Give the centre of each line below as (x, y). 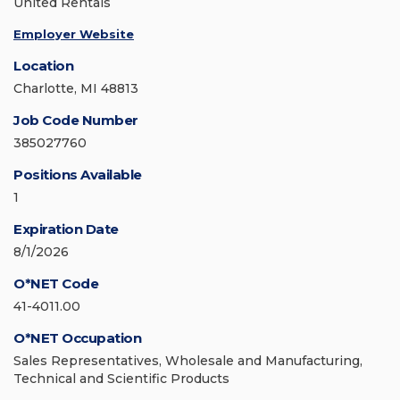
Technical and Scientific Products (121, 379)
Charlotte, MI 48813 (76, 89)
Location (43, 66)
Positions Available (78, 175)
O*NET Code (56, 284)
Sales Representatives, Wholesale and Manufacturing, (188, 361)
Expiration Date (66, 229)
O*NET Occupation (77, 338)
